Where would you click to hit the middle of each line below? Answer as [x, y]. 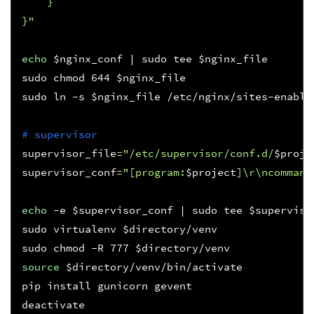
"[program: [154, 172]
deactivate [53, 304]
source [40, 266]
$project [211, 172]
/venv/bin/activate [185, 266]
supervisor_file [69, 153]
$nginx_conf [88, 58]
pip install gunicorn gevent [107, 285]
